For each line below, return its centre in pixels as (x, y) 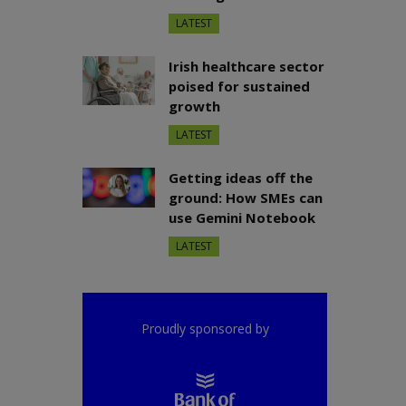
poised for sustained (239, 87)
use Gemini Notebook (242, 218)
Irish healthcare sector (246, 67)
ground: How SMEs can (246, 198)
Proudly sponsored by (205, 329)
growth (194, 106)
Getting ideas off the (241, 178)
